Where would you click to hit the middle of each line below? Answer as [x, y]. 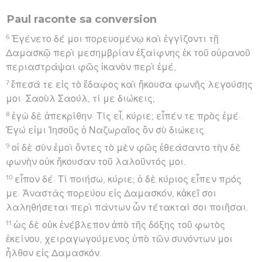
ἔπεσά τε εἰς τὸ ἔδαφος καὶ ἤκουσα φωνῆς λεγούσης [132, 85]
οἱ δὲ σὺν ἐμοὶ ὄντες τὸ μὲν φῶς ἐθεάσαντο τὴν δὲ [127, 148]
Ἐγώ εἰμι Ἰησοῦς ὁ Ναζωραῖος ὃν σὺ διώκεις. [106, 130]
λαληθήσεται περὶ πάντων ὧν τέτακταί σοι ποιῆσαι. [127, 207]
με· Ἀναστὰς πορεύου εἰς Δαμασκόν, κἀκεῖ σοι [111, 193]
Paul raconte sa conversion [82, 19]
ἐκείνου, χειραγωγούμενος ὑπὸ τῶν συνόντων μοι [119, 239]
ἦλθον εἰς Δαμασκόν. [54, 253]
